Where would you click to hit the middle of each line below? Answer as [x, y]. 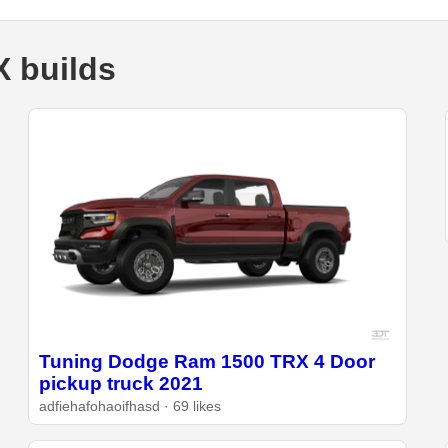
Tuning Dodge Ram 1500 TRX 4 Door [207, 361]
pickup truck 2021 [121, 383]
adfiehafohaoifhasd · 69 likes [130, 406]
